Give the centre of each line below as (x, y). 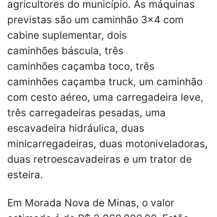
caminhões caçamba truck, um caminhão (105, 82)
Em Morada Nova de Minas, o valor (91, 203)
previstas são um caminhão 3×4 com (95, 20)
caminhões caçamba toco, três (81, 66)
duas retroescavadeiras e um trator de (100, 159)
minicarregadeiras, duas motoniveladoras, (108, 144)
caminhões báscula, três (65, 51)
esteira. (25, 175)
